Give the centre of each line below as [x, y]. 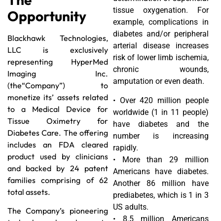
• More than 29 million [161, 159]
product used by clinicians [58, 156]
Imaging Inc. [58, 73]
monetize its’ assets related [58, 97]
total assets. [29, 192]
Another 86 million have [161, 183]
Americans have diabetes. [161, 171]
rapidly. [125, 147]
